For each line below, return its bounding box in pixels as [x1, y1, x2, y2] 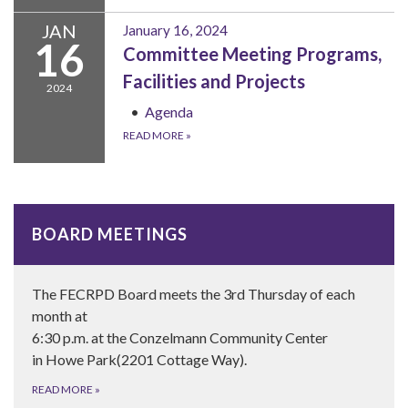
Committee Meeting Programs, [123, 43, 382, 66]
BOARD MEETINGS [32, 224, 188, 245]
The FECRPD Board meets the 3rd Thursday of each [32, 285, 355, 303]
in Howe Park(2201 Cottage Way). [32, 351, 247, 369]
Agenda [145, 103, 193, 121]
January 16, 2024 [123, 22, 228, 39]
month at [32, 307, 87, 325]
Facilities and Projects [123, 70, 305, 93]
